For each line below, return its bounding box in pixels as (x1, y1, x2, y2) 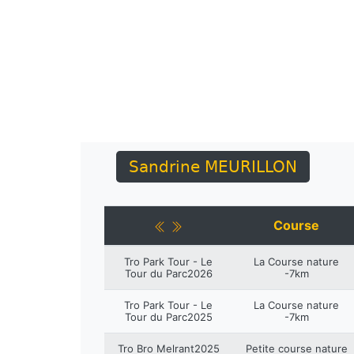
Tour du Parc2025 (124, 311, 213, 323)
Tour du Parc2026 (124, 267, 213, 280)
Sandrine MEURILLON (129, 157, 297, 176)
